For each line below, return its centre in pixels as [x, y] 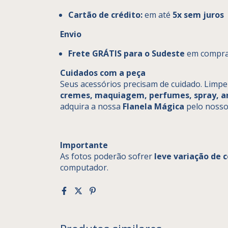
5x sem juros [198, 15]
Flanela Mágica [153, 106]
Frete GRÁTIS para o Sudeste [126, 53]
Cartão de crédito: [105, 15]
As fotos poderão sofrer [107, 156]
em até [158, 15]
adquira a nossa [91, 106]
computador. [84, 167]
